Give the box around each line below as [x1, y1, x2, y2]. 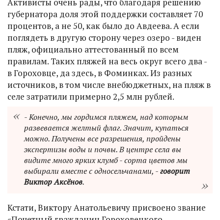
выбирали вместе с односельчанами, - [24, 165, 160, 177]
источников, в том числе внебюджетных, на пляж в [7, 79, 211, 90]
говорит [160, 165, 190, 177]
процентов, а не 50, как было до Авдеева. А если [7, 20, 199, 31]
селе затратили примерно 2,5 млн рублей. [7, 90, 174, 102]
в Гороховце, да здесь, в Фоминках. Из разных [7, 67, 192, 79]
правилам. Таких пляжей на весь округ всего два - [7, 55, 207, 67]
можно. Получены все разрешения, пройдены [24, 133, 181, 144]
